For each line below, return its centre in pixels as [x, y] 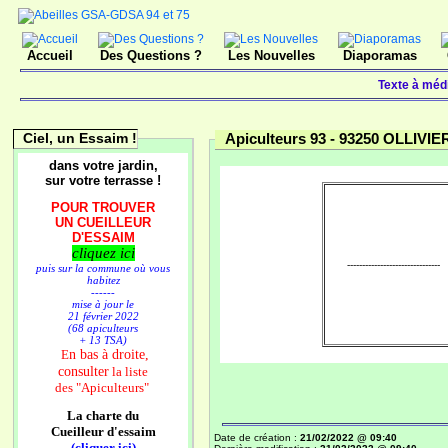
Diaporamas [379, 55]
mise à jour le [103, 304]
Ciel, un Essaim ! [80, 138]
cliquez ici [103, 253]
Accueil [50, 55]
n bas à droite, [108, 354]
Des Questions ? [151, 55]
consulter [83, 371]
